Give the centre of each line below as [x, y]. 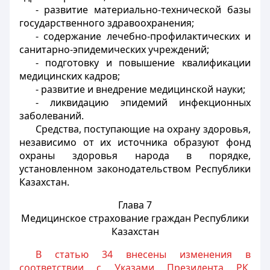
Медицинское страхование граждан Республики [135, 218]
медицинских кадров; [70, 76]
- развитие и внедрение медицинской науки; [140, 89]
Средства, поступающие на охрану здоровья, [143, 129]
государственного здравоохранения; [107, 23]
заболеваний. [52, 116]
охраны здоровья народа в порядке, [135, 155]
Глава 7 [135, 205]
